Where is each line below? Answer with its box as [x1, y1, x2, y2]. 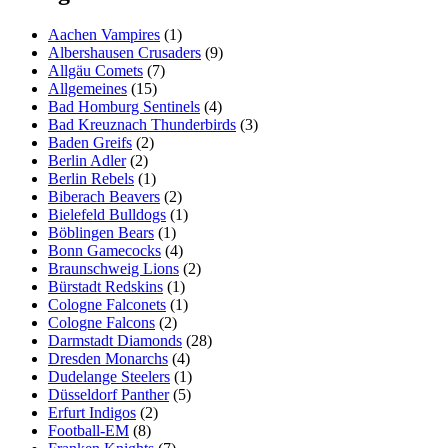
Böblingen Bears [48, 223, 154, 241]
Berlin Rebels [48, 169, 134, 187]
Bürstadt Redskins [48, 277, 163, 295]
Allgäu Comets [48, 61, 143, 79]
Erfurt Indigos [48, 403, 136, 421]
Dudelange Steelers [48, 367, 170, 385]
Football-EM [48, 421, 129, 439]
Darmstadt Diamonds [48, 331, 182, 349]
